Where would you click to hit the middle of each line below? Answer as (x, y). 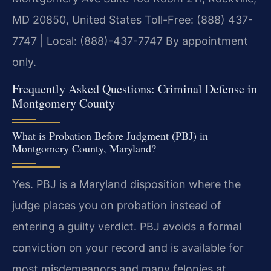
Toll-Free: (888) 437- (197, 20)
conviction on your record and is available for (128, 247)
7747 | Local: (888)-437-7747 (87, 41)
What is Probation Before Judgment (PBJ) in (110, 135)
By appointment (205, 41)
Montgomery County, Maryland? (84, 148)
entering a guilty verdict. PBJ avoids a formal (127, 226)
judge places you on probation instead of (117, 205)
